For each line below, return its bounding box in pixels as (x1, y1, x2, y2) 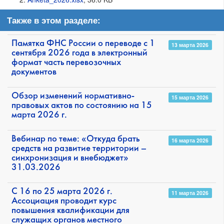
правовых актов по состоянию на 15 (11, 101, 152, 110)
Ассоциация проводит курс (11, 197, 116, 206)
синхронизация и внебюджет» (11, 154, 128, 163)
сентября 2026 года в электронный (11, 49, 147, 58)
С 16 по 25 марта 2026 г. (11, 187, 112, 196)
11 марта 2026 (171, 189, 209, 197)
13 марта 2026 (171, 41, 209, 49)
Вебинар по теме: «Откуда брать (11, 135, 139, 144)
